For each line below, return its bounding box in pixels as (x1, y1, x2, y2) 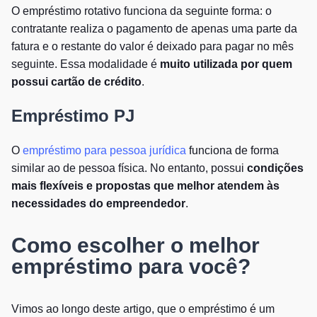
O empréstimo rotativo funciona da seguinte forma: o (11, 4, 272, 17)
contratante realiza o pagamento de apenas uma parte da (11, 22, 297, 35)
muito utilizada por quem (160, 57, 292, 70)
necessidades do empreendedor (11, 197, 185, 209)
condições (247, 161, 304, 174)
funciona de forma (186, 144, 279, 156)
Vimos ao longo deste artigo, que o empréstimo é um (11, 302, 275, 315)
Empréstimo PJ (11, 105, 134, 125)
